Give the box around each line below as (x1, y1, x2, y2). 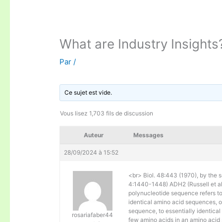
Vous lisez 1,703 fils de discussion (60, 110, 154, 117)
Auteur (84, 131, 104, 139)
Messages (133, 131, 164, 139)
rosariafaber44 (72, 211, 113, 219)
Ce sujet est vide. (64, 89, 112, 97)
